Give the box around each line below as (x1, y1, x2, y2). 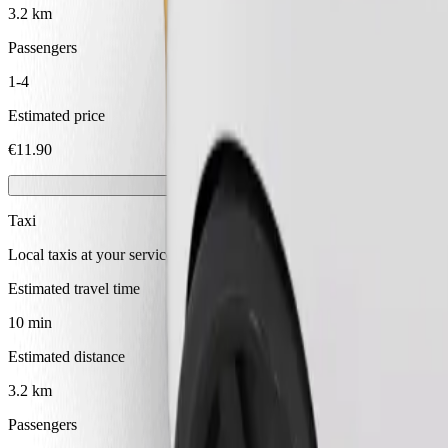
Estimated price (8, 107, 105, 125)
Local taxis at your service (8, 246, 173, 264)
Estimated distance (8, 348, 125, 366)
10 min (8, 314, 52, 332)
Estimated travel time (8, 280, 140, 298)
